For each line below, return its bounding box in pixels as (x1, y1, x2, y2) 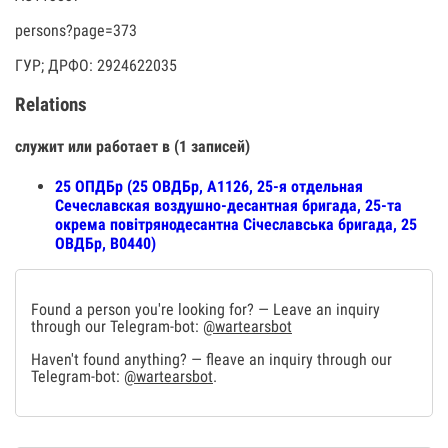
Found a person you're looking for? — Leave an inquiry (31, 300, 380, 320)
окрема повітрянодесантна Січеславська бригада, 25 (55, 215, 417, 235)
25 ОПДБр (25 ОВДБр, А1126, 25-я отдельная (55, 177, 363, 197)
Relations (15, 93, 87, 116)
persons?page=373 (15, 21, 137, 40)
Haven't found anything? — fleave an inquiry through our (31, 350, 392, 370)
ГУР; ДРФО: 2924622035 (15, 56, 177, 75)
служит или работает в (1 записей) (15, 136, 250, 156)
